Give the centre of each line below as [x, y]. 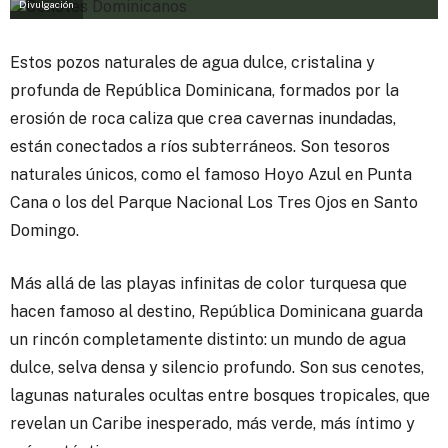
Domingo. [44, 230]
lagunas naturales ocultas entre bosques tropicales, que [220, 395]
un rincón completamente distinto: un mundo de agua [208, 339]
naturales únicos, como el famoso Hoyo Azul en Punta [211, 174]
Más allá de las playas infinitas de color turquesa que [208, 283]
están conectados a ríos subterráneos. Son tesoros [200, 146]
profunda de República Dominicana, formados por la [204, 90]
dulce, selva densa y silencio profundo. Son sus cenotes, [217, 367]
